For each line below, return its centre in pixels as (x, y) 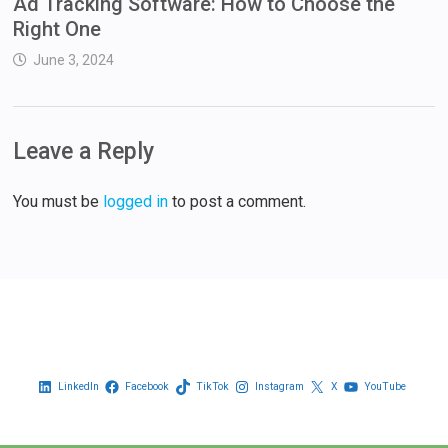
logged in (136, 202)
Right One (57, 29)
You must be (58, 202)
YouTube (384, 387)
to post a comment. (237, 202)
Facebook (147, 387)
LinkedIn (79, 387)
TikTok (212, 387)
